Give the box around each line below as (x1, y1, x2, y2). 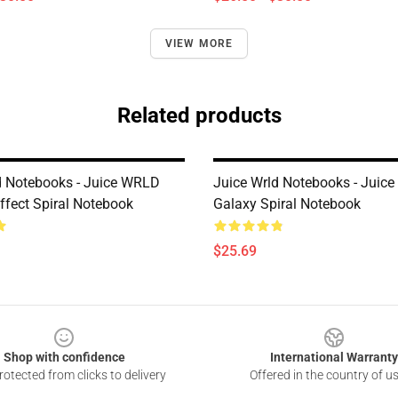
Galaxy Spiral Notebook (213, 195, 361, 212)
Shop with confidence (3, 350, 125, 364)
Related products (116, 103, 282, 128)
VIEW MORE (164, 37, 234, 50)
